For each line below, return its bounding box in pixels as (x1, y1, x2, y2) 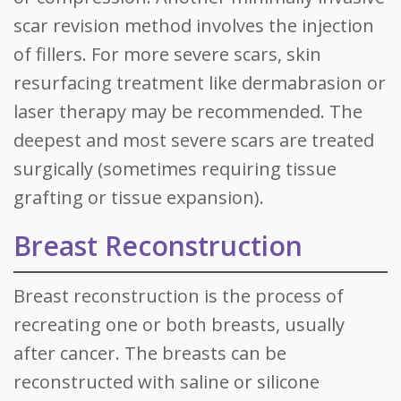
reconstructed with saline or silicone (13, 370, 320, 394)
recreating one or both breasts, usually (13, 312, 345, 337)
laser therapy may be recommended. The (13, 99, 363, 124)
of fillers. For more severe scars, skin (13, 42, 321, 66)
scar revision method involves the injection (13, 13, 374, 38)
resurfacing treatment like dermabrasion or (13, 71, 386, 95)
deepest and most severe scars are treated (13, 128, 374, 152)
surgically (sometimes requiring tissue (13, 157, 337, 181)
